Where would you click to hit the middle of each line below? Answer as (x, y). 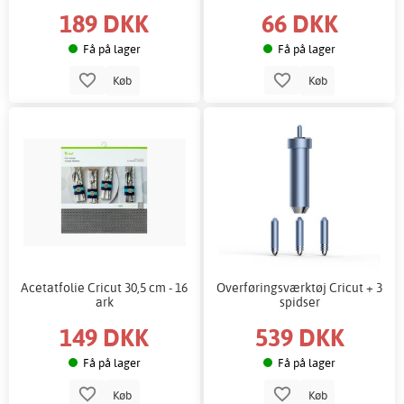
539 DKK (299, 337)
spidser (299, 301)
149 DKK (105, 337)
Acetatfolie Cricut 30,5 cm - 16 (105, 287)
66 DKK (299, 23)
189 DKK (105, 23)
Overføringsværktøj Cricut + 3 (300, 287)
